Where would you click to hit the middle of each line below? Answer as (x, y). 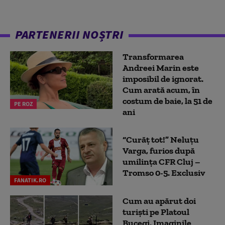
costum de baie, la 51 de (167, 101)
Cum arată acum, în (161, 90)
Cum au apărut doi (159, 201)
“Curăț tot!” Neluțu (161, 140)
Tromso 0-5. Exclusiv (164, 173)
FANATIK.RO (30, 180)
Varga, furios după (159, 151)
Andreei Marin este (161, 68)
